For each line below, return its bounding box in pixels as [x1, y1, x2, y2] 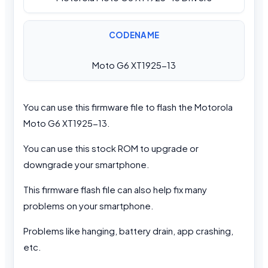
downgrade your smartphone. [23, 159, 150, 170]
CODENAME [108, 30, 160, 41]
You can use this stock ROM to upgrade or [23, 142, 199, 154]
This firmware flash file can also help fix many [23, 184, 207, 196]
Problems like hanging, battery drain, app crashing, [23, 225, 233, 237]
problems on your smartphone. [23, 200, 154, 212]
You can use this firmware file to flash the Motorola [23, 101, 233, 113]
